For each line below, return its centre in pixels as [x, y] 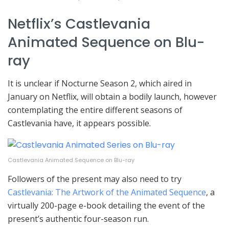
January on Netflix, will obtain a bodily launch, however [112, 97]
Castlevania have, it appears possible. [79, 123]
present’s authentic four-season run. [78, 219]
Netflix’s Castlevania [79, 24]
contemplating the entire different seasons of [95, 110]
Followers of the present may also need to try [95, 179]
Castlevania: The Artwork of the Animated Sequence [107, 192]
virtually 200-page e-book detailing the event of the [106, 205]
